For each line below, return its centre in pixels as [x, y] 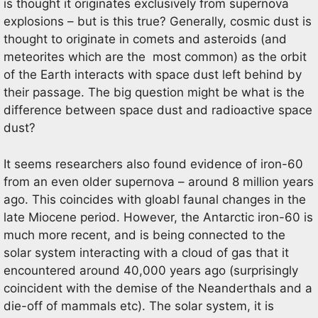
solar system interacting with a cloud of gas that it [146, 252]
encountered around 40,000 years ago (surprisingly [151, 270]
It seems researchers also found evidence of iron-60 [153, 164]
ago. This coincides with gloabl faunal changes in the [155, 199]
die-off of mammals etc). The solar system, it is [139, 306]
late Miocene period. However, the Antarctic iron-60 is [158, 217]
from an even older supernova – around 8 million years [159, 181]
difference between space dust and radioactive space [158, 110]
